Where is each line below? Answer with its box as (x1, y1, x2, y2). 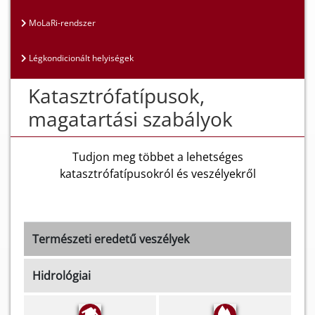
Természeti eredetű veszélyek (32, 231, 189, 247)
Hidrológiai (32, 268, 91, 284)
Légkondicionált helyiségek (27, 52, 134, 65)
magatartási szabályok (28, 105, 233, 133)
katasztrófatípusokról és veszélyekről (59, 166, 256, 182)
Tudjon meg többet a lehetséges (72, 149, 243, 165)
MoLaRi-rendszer (27, 17, 96, 30)
